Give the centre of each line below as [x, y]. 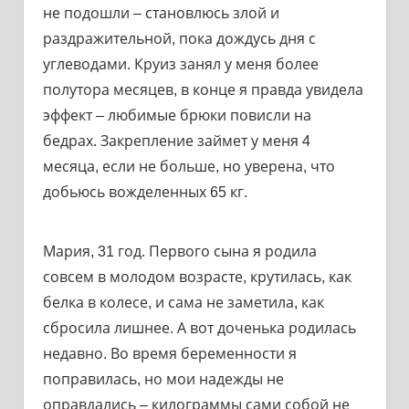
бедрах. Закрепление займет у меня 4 [176, 141]
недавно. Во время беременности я [169, 353]
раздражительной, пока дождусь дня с [179, 38]
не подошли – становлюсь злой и [161, 13]
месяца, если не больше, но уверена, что [189, 166]
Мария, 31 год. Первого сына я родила [179, 251]
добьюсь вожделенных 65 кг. [145, 192]
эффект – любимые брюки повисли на [177, 115]
